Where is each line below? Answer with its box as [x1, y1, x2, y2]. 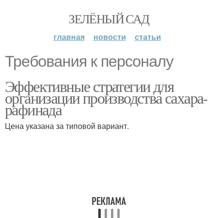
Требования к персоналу [5, 53, 173, 70]
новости [93, 31, 126, 42]
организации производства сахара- [5, 87, 208, 108]
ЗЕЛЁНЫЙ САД [69, 10, 149, 27]
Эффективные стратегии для [5, 75, 174, 96]
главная [53, 31, 85, 42]
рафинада [5, 99, 62, 120]
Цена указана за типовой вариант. [5, 120, 129, 131]
